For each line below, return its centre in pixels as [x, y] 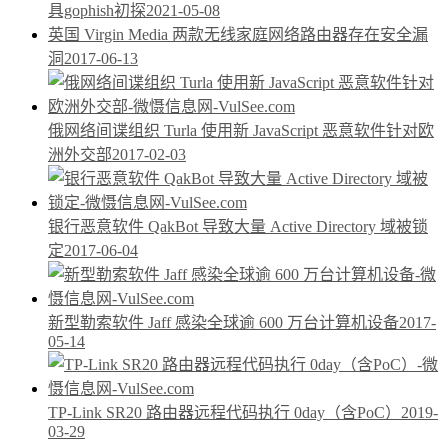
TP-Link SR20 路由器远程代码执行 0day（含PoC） [224, 412]
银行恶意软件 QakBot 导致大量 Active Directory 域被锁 [238, 226]
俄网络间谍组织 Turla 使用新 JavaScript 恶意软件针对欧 [241, 130]
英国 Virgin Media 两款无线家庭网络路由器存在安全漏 [238, 34]
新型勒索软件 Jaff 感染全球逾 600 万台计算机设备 [223, 322]
